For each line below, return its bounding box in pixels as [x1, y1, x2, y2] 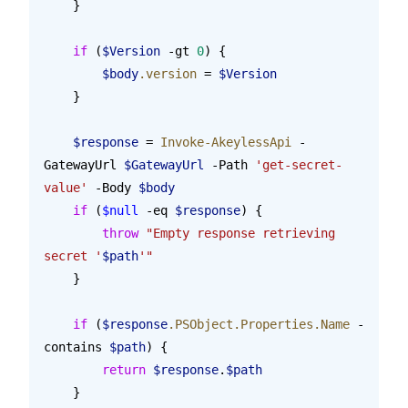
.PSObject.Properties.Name [168, 316, 350, 331]
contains [44, 339, 109, 354]
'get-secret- [255, 157, 342, 172]
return [102, 362, 146, 377]
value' [44, 179, 87, 195]
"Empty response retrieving [138, 225, 342, 240]
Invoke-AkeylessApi [160, 134, 291, 149]
